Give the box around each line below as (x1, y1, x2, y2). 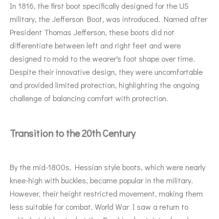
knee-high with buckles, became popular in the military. (10, 175, 193, 185)
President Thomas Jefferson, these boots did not (10, 26, 175, 37)
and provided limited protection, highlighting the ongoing (10, 79, 199, 90)
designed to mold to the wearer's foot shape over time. (10, 53, 195, 64)
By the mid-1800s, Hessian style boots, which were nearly (10, 161, 205, 172)
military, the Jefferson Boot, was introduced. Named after (10, 13, 207, 24)
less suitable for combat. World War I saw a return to (10, 201, 188, 212)
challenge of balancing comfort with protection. (10, 92, 168, 103)
